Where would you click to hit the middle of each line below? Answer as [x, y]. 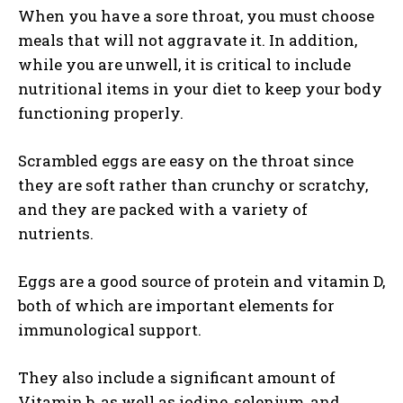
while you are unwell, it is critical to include [184, 64]
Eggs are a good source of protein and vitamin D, [201, 281]
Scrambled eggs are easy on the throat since [186, 161]
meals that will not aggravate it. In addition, [188, 40]
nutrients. [58, 233]
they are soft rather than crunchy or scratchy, [193, 185]
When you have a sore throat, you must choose [196, 16]
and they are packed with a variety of [163, 209]
